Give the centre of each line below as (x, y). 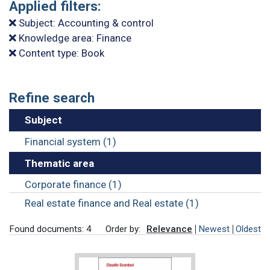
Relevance (169, 229)
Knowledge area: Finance (74, 38)
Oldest (248, 229)
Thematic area (59, 163)
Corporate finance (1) (73, 185)
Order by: (123, 229)
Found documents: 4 (50, 229)
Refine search (52, 98)
